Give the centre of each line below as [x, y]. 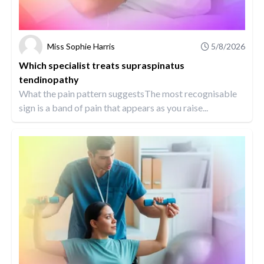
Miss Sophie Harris [81, 46]
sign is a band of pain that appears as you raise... [113, 107]
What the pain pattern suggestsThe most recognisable [128, 93]
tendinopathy [49, 79]
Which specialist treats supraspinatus [102, 65]
